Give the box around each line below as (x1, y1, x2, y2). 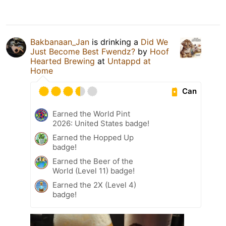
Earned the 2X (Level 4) (52, 180, 136, 190)
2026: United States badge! (52, 118, 149, 128)
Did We (141, 36, 168, 47)
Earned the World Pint (52, 108, 130, 119)
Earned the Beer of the (52, 156, 133, 166)
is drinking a (89, 36, 141, 47)
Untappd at (107, 55, 151, 66)
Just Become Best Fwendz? (30, 46, 135, 56)
